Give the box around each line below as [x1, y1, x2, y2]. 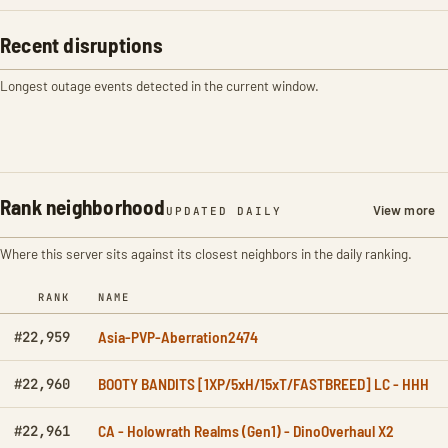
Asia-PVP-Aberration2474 [98, 327, 258, 346]
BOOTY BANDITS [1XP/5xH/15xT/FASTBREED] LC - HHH [98, 374, 429, 393]
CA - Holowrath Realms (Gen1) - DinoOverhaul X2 [98, 421, 394, 440]
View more [372, 202, 435, 218]
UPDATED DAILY [165, 204, 283, 218]
